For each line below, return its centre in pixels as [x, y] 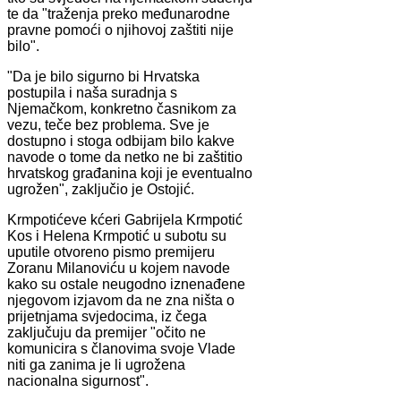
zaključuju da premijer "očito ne [107, 332]
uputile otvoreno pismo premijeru [111, 252]
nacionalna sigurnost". [78, 380]
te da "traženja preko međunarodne [119, 13]
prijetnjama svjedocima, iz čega [107, 316]
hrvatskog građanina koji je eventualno [130, 173]
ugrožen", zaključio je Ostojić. [101, 189]
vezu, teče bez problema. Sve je [108, 124]
